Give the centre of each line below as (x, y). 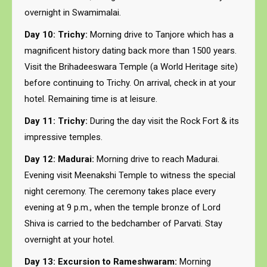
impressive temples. (63, 137)
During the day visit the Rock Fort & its (163, 121)
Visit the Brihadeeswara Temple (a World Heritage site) (131, 67)
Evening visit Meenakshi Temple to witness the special (130, 175)
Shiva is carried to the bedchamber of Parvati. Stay (123, 223)
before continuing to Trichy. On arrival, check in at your (130, 83)
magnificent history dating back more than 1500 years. (131, 51)
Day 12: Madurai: (59, 159)
